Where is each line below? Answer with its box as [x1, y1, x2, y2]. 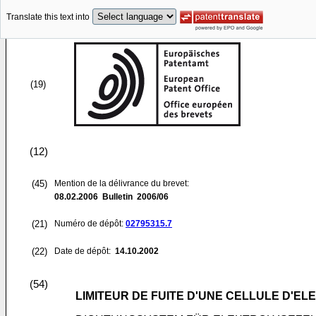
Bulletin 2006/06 [98, 192, 169, 202]
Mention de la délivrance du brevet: [54, 178, 189, 188]
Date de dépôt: [54, 246, 113, 256]
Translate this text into [6, 12, 90, 23]
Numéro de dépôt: [54, 219, 126, 229]
